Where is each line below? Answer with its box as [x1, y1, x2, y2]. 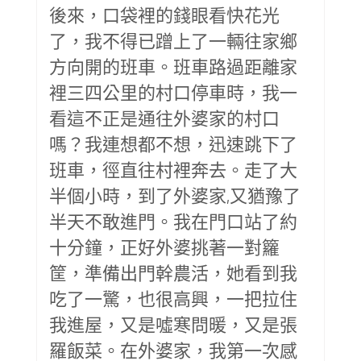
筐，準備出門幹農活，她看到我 [49, 261, 297, 283]
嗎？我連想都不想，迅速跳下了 [49, 132, 297, 154]
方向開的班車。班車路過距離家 [49, 55, 297, 77]
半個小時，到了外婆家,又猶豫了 [49, 184, 301, 205]
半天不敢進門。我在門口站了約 [49, 210, 297, 231]
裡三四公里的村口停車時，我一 [49, 81, 297, 102]
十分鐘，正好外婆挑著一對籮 [49, 235, 280, 257]
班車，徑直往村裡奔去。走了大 [49, 158, 297, 180]
